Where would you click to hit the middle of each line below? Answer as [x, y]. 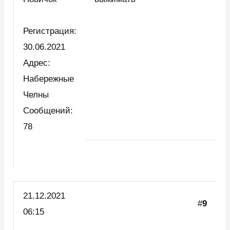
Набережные [49, 79]
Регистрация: [50, 31]
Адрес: [37, 63]
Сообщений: [48, 111]
